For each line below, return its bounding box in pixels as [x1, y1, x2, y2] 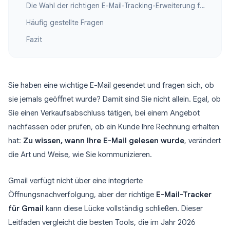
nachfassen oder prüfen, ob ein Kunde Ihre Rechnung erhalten [8, 122, 219, 131]
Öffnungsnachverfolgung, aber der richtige [8, 190, 156, 199]
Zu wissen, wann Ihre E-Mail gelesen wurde [23, 136, 184, 145]
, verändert [184, 136, 221, 145]
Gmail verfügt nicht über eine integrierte [8, 176, 143, 185]
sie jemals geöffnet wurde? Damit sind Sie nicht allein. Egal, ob [8, 94, 221, 104]
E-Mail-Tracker [156, 190, 212, 199]
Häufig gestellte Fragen [26, 18, 104, 27]
